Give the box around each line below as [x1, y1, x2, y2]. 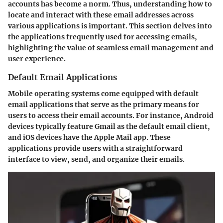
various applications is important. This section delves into [8, 21, 212, 31]
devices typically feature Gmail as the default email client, [8, 121, 210, 131]
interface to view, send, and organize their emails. [8, 154, 185, 164]
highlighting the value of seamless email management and [8, 43, 214, 53]
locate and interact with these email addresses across [8, 10, 194, 20]
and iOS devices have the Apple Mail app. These [8, 132, 171, 142]
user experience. [8, 54, 66, 64]
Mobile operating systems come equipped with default [8, 89, 199, 98]
